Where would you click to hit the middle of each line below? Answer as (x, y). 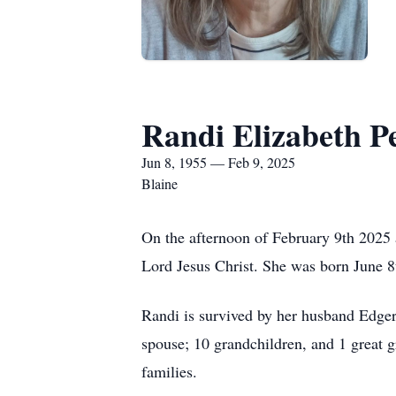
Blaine (160, 183)
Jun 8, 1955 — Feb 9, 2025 (218, 162)
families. (172, 371)
